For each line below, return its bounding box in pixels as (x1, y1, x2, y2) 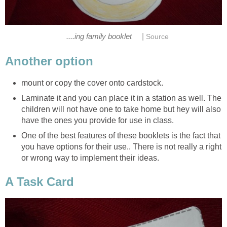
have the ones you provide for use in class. (21, 116, 174, 125)
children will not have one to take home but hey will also (21, 104, 221, 113)
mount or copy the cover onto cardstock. (21, 78, 163, 87)
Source (146, 32, 169, 41)
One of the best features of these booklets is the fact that (21, 131, 220, 140)
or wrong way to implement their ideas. (21, 153, 159, 162)
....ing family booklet (66, 32, 132, 41)
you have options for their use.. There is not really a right (21, 142, 221, 151)
